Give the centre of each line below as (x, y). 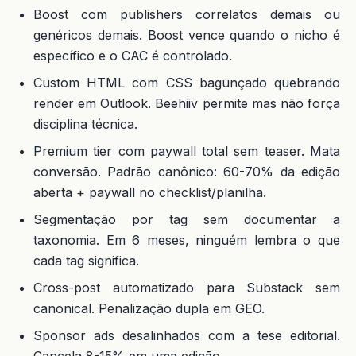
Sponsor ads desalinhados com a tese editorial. (187, 335)
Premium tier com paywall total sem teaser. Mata (187, 151)
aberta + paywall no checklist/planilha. (150, 192)
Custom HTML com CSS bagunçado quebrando (187, 82)
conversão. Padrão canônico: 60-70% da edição (187, 171)
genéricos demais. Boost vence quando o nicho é (187, 35)
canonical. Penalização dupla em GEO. (149, 308)
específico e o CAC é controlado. (133, 55)
